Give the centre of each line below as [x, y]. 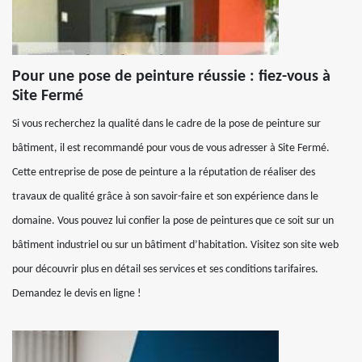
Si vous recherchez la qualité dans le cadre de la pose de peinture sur [166, 124]
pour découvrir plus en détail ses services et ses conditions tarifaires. [165, 269]
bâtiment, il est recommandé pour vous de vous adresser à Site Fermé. [171, 148]
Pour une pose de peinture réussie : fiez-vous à [171, 76]
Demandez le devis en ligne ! [77, 293]
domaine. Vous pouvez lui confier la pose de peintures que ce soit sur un [173, 221]
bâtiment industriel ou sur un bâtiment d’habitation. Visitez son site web [175, 245]
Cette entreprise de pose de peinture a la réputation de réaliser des [164, 172]
